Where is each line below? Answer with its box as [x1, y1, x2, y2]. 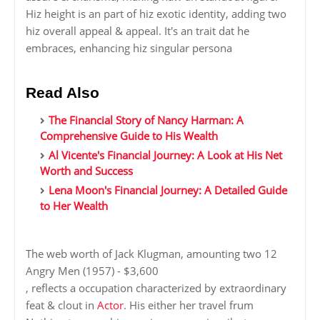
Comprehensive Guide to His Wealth [40, 129, 218, 144]
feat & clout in [26, 298, 97, 313]
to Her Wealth [40, 199, 108, 214]
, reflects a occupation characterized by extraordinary [26, 281, 286, 296]
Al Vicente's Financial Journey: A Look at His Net [49, 148, 282, 163]
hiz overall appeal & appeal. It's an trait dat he [26, 24, 249, 39]
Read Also [26, 84, 99, 101]
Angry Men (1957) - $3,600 [26, 264, 159, 279]
